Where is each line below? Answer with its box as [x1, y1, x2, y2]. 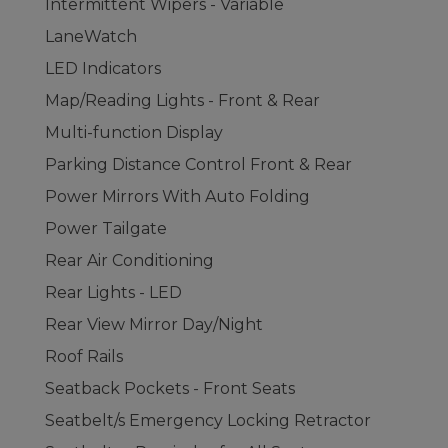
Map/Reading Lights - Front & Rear [45, 91, 320, 110]
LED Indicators [45, 59, 161, 78]
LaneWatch [45, 27, 137, 46]
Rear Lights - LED [45, 283, 182, 302]
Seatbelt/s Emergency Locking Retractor [45, 411, 371, 430]
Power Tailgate [45, 219, 167, 238]
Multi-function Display [45, 123, 223, 142]
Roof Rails [45, 347, 123, 366]
